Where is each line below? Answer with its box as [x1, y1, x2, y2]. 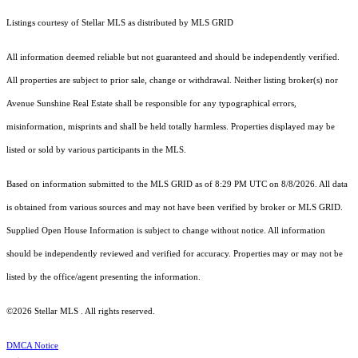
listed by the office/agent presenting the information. [6, 272, 201, 282]
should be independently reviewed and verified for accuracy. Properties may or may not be [6, 249, 343, 259]
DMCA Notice [6, 341, 58, 351]
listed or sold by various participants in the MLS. [6, 145, 189, 155]
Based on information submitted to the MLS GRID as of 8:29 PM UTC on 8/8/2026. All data [6, 180, 348, 189]
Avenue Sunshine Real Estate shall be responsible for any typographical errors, [6, 99, 296, 109]
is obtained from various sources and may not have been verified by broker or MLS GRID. [6, 203, 343, 213]
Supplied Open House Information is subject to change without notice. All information [6, 226, 325, 236]
